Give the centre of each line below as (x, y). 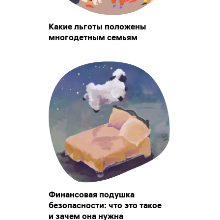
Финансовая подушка (92, 195)
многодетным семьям (93, 38)
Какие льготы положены (97, 27)
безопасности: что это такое (105, 206)
